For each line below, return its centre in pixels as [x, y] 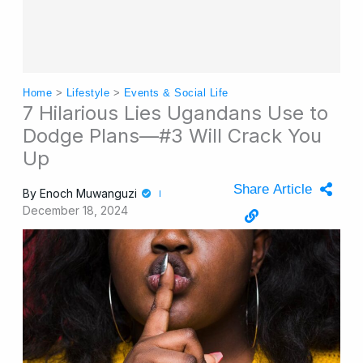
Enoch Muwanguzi [89, 194]
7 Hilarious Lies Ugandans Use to [176, 113]
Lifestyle [88, 93]
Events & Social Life [176, 93]
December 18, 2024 [76, 211]
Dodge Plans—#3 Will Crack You [173, 136]
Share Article [272, 190]
